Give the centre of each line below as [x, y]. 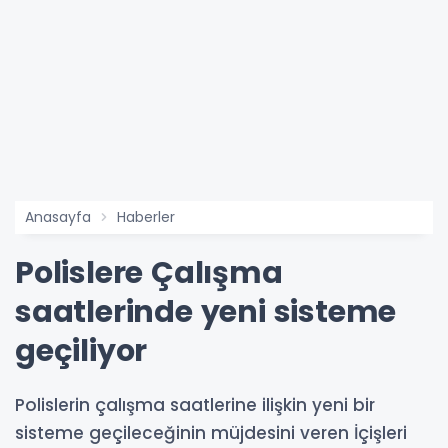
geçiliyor [81, 351]
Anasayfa [58, 217]
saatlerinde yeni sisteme [206, 312]
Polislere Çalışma [149, 273]
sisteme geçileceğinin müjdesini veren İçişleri [211, 433]
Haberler [146, 217]
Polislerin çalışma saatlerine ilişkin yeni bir [195, 405]
